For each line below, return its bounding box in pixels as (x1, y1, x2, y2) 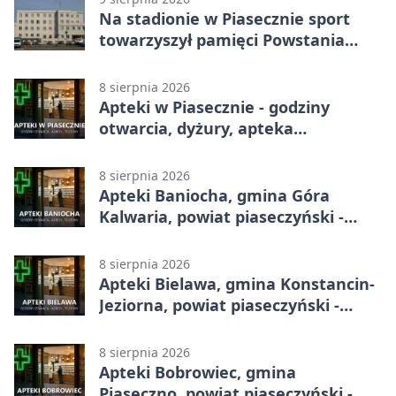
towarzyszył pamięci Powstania (99, 28, 345, 50)
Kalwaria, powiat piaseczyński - (99, 205, 344, 227)
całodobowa (99, 138, 193, 160)
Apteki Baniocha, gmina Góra (99, 184, 330, 206)
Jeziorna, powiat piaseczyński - (99, 293, 339, 316)
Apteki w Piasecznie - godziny (99, 95, 330, 118)
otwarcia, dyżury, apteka (99, 117, 293, 139)
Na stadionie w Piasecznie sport (99, 7, 350, 29)
